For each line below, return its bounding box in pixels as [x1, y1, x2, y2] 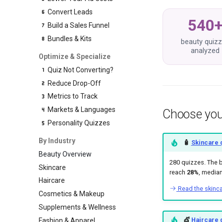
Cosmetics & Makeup [39, 190, 105, 198]
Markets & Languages [48, 106, 116, 114]
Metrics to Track [48, 92, 98, 101]
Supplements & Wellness [39, 203, 116, 211]
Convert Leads [48, 8, 93, 16]
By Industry [39, 137, 75, 145]
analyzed [191, 47, 220, 55]
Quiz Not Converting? [48, 65, 114, 74]
